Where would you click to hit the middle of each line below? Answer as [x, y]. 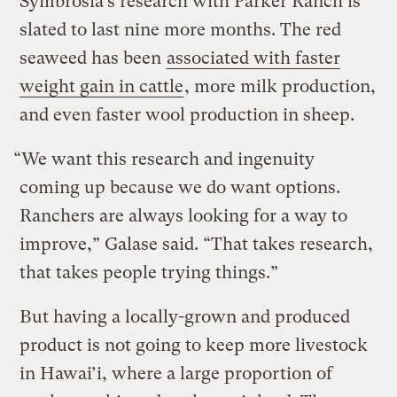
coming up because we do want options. [180, 188]
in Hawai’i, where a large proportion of [176, 374]
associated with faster [254, 58]
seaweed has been [93, 58]
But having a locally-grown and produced [185, 317]
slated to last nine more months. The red [181, 30]
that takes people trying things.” [152, 273]
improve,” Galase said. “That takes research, [197, 245]
